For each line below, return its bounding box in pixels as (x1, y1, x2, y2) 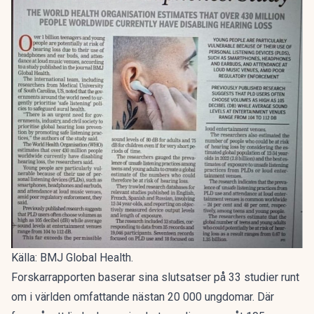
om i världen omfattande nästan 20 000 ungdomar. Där (11, 290, 274, 304)
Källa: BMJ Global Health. (11, 251, 133, 265)
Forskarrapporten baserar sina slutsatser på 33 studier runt (11, 271, 299, 285)
